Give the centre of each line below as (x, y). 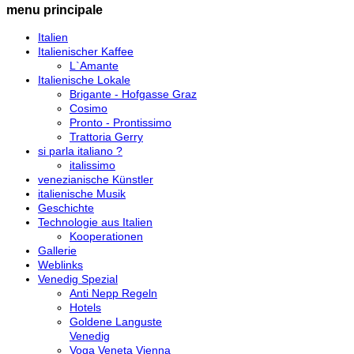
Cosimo (88, 108)
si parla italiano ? (80, 151)
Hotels (85, 307)
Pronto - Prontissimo (121, 122)
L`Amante (94, 65)
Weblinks (60, 264)
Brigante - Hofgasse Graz (133, 94)
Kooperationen (106, 236)
